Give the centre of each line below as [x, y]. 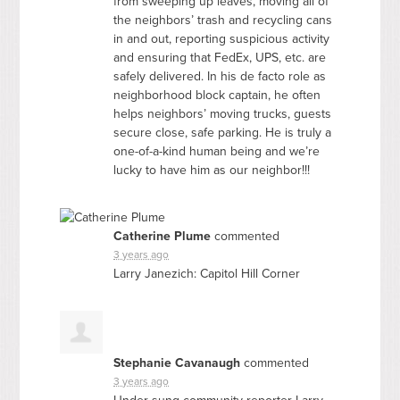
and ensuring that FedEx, [185, 57]
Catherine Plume [162, 236]
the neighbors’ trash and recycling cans [223, 20]
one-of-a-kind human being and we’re [217, 151]
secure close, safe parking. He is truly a [223, 132]
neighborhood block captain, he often [217, 95]
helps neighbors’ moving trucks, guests [223, 113]
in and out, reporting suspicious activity [222, 38]
